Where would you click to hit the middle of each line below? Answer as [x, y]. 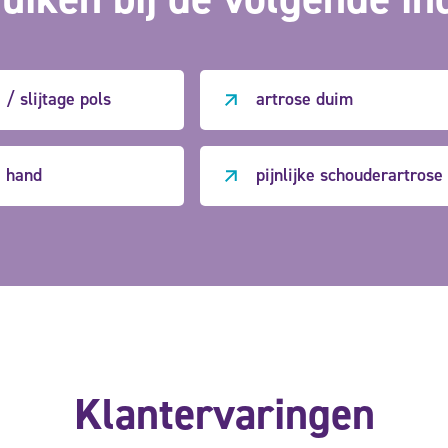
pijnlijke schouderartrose [350, 175]
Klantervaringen [224, 413]
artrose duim [305, 99]
